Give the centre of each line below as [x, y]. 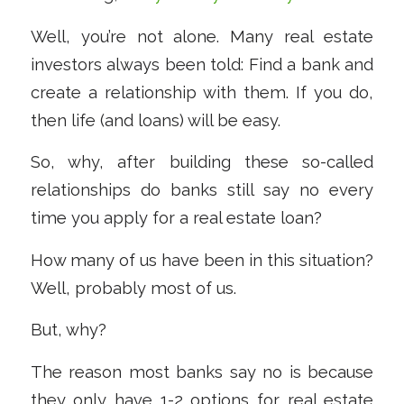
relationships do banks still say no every [202, 190]
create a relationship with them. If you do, [202, 92]
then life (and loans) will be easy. [155, 120]
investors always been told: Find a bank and [202, 64]
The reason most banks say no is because [202, 372]
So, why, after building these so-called [202, 162]
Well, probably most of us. [133, 288]
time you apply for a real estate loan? [176, 218]
